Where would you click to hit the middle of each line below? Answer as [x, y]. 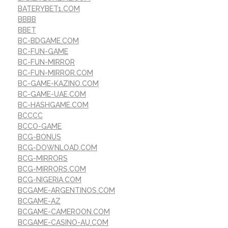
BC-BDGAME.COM [48, 41]
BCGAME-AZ [39, 201]
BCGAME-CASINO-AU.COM [63, 223]
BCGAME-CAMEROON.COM [64, 212]
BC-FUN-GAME [43, 52]
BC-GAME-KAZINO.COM [58, 84]
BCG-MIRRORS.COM [52, 169]
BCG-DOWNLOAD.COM [58, 148]
